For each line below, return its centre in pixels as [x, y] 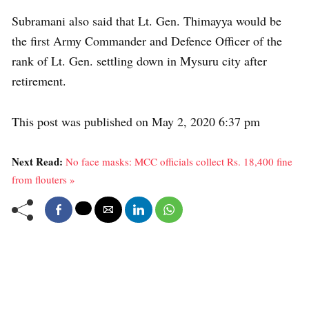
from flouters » [43, 179]
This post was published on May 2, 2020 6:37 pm [136, 121]
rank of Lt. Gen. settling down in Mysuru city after [139, 60]
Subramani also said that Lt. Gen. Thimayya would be [147, 20]
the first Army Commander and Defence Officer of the [147, 40]
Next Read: [39, 161]
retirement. [39, 80]
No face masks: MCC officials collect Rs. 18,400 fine [179, 161]
